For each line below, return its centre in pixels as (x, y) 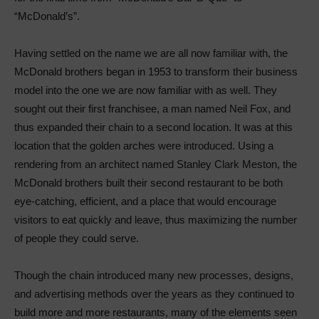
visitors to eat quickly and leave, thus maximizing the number (156, 219)
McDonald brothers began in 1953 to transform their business (156, 71)
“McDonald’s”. (47, 16)
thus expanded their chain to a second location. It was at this (153, 127)
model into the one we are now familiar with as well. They (146, 90)
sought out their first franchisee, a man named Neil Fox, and (152, 108)
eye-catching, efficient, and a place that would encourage (145, 201)
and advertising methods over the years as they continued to (154, 293)
